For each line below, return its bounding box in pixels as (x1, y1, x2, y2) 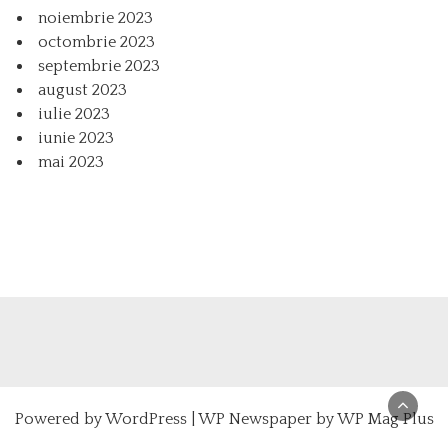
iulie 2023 (38, 104, 110, 123)
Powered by (14, 409, 105, 428)
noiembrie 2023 (38, 8, 153, 27)
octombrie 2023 (38, 32, 155, 51)
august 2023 (38, 80, 127, 99)
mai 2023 (38, 152, 104, 171)
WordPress (104, 409, 187, 428)
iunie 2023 (38, 128, 114, 147)
